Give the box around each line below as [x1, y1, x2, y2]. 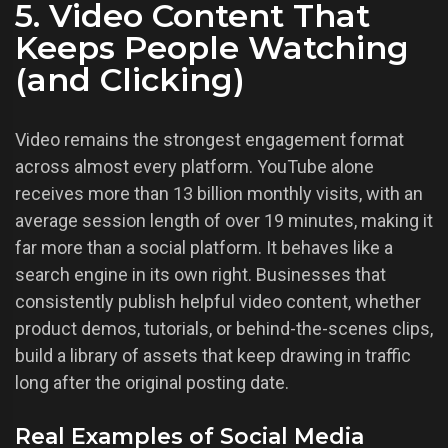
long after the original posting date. [15, 372, 289, 394]
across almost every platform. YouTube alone [15, 156, 374, 178]
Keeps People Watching [15, 28, 409, 68]
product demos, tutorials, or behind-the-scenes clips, [15, 318, 433, 340]
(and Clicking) [15, 60, 245, 100]
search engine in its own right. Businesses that [15, 264, 386, 286]
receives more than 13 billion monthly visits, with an [15, 183, 423, 205]
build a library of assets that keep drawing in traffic [15, 345, 411, 367]
